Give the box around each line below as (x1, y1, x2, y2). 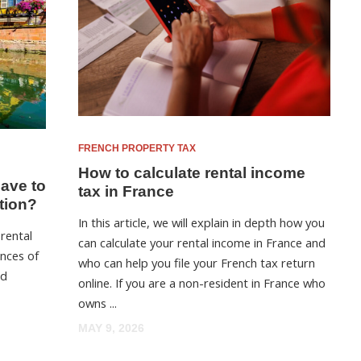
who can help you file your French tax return (78, 254, 316, 271)
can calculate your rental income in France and (78, 234, 326, 251)
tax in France (78, 182, 175, 200)
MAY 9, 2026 (78, 321, 145, 334)
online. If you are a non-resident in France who (78, 274, 326, 291)
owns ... (78, 294, 118, 311)
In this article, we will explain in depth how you (78, 214, 326, 230)
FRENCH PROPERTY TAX (78, 143, 197, 155)
